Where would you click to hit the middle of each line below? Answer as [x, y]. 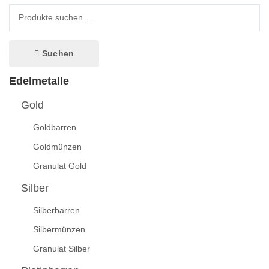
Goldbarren [55, 128]
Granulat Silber [62, 249]
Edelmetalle [39, 81]
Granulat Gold [60, 166]
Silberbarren [56, 210]
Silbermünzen [59, 230]
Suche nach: [32, 10]
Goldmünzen [57, 147]
